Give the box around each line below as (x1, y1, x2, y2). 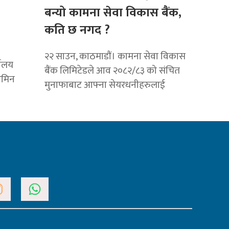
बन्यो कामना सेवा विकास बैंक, (44, 2, 182, 23)
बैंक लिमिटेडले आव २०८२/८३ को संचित (44, 62, 180, 79)
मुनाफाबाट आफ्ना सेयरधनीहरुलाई (44, 76, 166, 93)
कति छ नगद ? (44, 19, 110, 40)
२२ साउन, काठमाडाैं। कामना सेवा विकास (44, 48, 186, 64)
